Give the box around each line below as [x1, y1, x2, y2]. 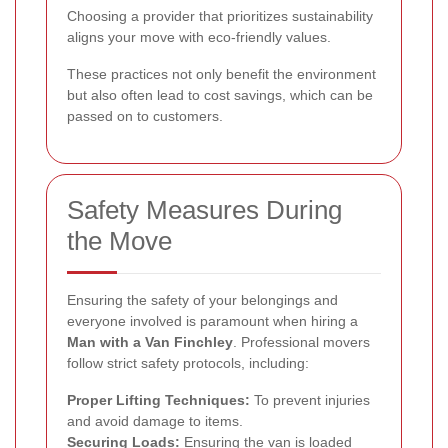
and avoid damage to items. [67, 412, 243, 429]
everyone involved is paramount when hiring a [67, 312, 358, 329]
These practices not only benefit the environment [67, 65, 376, 82]
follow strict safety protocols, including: [67, 354, 309, 371]
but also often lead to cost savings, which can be [67, 86, 373, 103]
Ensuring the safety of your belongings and [67, 291, 338, 308]
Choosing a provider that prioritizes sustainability [67, 7, 373, 24]
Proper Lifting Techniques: [67, 391, 250, 408]
